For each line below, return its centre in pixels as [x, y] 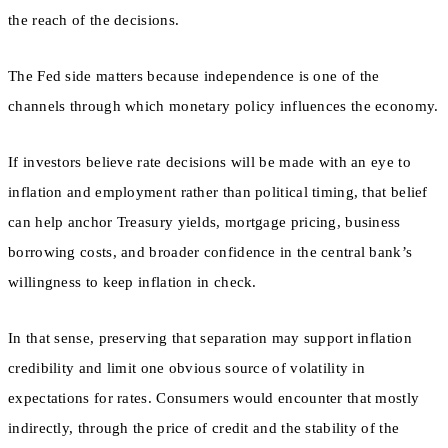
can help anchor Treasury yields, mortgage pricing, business [204, 222]
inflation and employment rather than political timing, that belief [218, 192]
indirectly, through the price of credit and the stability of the [204, 428]
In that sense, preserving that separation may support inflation [210, 338]
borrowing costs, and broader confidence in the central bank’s [210, 252]
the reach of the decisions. [94, 19]
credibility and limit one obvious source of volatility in [187, 368]
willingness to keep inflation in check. [132, 282]
